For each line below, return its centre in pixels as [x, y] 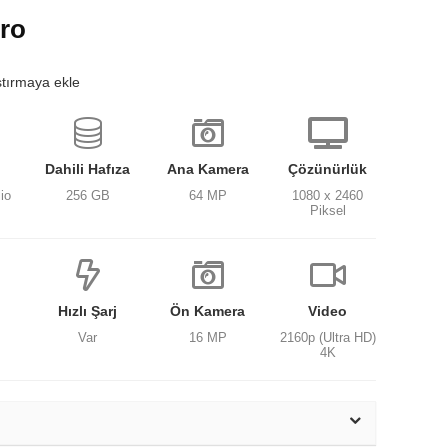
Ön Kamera [208, 311]
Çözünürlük [328, 169]
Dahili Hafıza [88, 169]
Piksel [327, 210]
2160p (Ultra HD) [327, 337]
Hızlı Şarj [88, 311]
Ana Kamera [207, 169]
